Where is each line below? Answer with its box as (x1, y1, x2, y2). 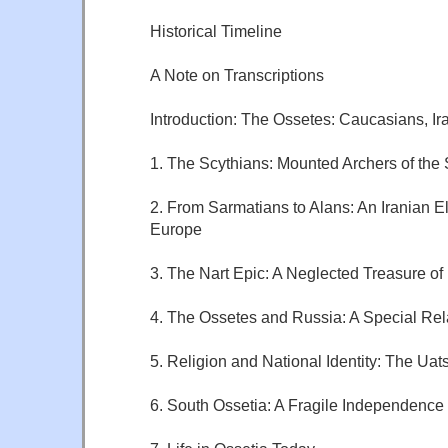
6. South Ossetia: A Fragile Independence (150, 395, 444, 414)
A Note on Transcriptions (150, 65, 324, 84)
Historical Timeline (150, 21, 282, 40)
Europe (150, 219, 202, 238)
